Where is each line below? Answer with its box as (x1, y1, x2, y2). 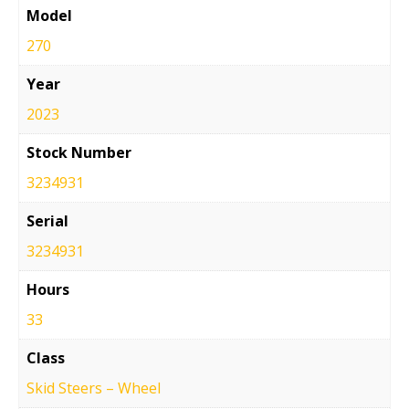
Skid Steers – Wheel (26, 377, 161, 398)
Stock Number (26, 142, 131, 163)
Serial (26, 210, 68, 231)
